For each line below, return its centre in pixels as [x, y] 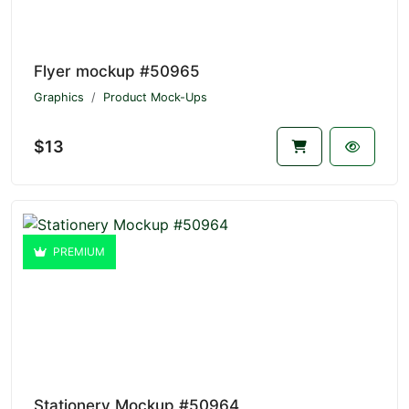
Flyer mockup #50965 [117, 71]
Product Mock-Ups [155, 97]
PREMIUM [78, 251]
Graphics [59, 97]
